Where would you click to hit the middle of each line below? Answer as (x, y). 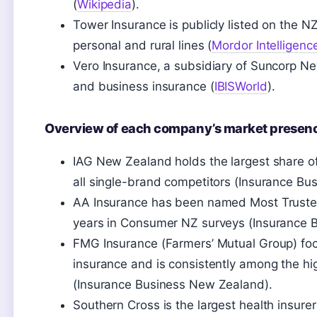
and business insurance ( (144, 86)
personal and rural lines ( (143, 45)
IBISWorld (241, 86)
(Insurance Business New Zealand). (173, 284)
